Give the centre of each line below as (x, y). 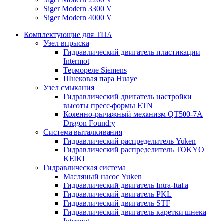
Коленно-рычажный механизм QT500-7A (133, 114)
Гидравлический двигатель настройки (128, 97)
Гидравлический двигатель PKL (117, 194)
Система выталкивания (83, 132)
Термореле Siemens (95, 70)
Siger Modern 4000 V (78, 18)
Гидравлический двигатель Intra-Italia (126, 185)
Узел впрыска (66, 43)
